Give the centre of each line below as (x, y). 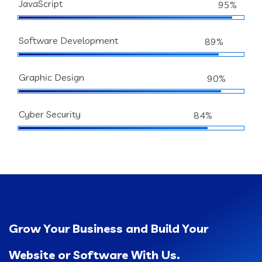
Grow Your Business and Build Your (108, 228)
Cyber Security (50, 114)
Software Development (68, 40)
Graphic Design (51, 77)
